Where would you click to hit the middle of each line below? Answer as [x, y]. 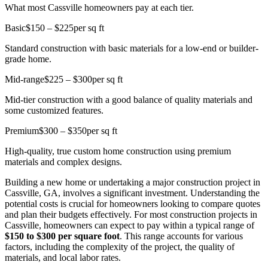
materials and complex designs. [63, 162]
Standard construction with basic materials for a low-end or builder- [132, 48]
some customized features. [54, 111]
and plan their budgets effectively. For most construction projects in [131, 215]
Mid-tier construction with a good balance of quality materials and [129, 100]
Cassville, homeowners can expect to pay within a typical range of [130, 226]
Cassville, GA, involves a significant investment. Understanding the [132, 193]
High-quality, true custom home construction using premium [118, 151]
